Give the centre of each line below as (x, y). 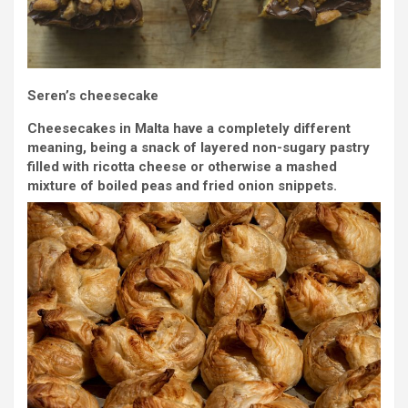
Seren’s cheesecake (93, 95)
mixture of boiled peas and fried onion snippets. (182, 185)
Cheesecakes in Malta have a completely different (189, 128)
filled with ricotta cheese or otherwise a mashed (182, 166)
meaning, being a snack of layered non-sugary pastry (199, 147)
